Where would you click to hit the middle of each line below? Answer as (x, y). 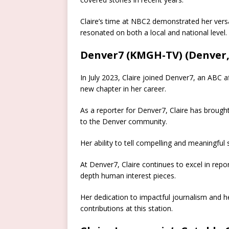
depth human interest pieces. (128, 176)
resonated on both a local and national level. (154, 33)
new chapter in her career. (123, 89)
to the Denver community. (124, 122)
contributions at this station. (127, 209)
